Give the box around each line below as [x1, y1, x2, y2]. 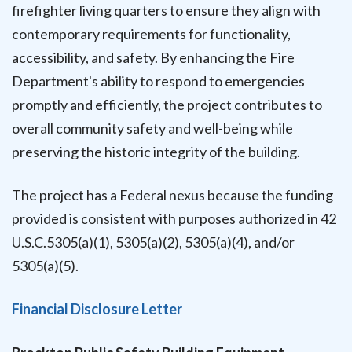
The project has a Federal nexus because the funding [12, 186, 333, 204]
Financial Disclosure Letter [12, 300, 182, 318]
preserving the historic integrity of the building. [12, 142, 300, 160]
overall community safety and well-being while [12, 119, 293, 137]
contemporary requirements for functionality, [12, 24, 291, 42]
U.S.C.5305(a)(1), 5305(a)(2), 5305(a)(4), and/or [12, 233, 295, 251]
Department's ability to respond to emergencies [12, 71, 305, 90]
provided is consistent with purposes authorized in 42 [12, 210, 336, 228]
